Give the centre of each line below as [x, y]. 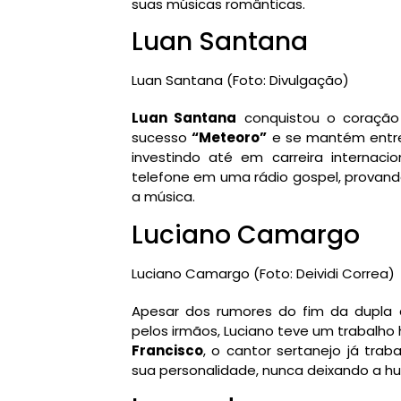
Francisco [167, 350]
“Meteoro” [230, 138]
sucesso [162, 138]
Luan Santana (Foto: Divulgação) [240, 81]
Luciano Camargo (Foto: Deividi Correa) [263, 273]
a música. [163, 197]
